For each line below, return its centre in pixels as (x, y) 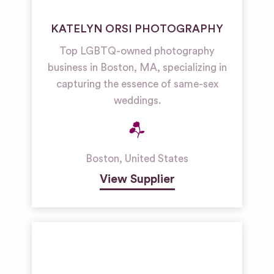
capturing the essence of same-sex (137, 84)
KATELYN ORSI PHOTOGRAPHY (137, 29)
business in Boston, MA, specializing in (137, 68)
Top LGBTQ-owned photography (137, 51)
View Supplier (137, 180)
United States (157, 159)
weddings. (137, 101)
